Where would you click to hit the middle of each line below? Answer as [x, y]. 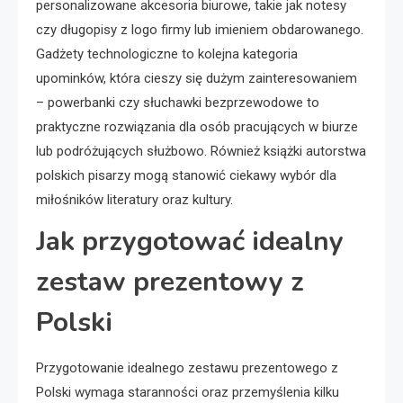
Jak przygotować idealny [190, 241]
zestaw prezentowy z [170, 282]
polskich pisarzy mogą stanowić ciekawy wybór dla [186, 175]
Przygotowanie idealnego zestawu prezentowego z [187, 367]
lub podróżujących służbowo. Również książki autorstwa [201, 151]
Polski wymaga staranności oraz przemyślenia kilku [188, 392]
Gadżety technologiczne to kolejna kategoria [167, 54]
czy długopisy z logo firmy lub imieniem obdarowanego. [200, 29]
